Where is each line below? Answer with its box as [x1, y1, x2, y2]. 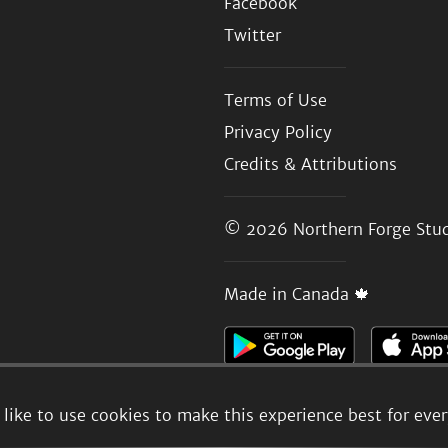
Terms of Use [224, 89, 327, 110]
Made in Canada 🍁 [224, 283, 370, 304]
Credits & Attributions [224, 153, 397, 174]
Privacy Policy [224, 121, 332, 142]
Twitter [224, 24, 281, 45]
